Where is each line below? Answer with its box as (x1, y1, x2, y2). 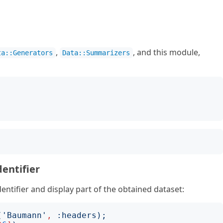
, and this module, (132, 47, 200, 58)
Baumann (7, 211, 42, 220)
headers (62, 211, 97, 220)
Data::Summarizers (62, 49, 130, 57)
